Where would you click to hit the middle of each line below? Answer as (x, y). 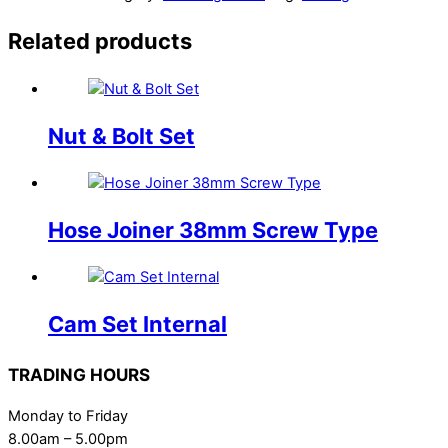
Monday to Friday (68, 415)
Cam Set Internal (137, 324)
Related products (100, 41)
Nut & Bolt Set (121, 135)
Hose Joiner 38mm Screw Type (213, 230)
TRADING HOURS (79, 374)
